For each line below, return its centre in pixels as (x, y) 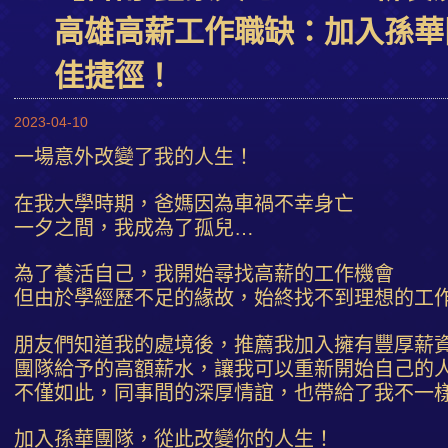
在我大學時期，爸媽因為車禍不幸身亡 (184, 203)
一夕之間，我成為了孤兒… (134, 227)
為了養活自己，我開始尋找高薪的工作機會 (204, 274)
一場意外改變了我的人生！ (134, 156)
